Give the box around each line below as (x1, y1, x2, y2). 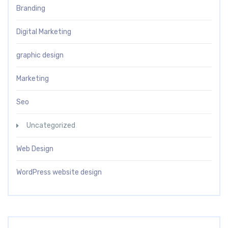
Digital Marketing (16, 27, 71, 37)
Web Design (16, 145, 53, 154)
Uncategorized (26, 121, 75, 130)
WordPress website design (16, 168, 102, 177)
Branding (16, 4, 45, 13)
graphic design (16, 51, 64, 60)
